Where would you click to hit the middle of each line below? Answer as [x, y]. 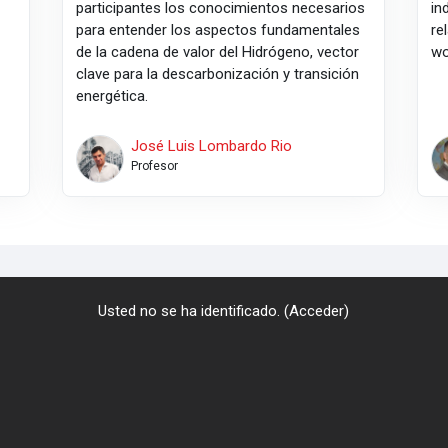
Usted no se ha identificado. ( [194, 311]
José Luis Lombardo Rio [211, 146]
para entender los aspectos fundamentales [218, 29]
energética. [112, 95]
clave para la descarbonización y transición [218, 73]
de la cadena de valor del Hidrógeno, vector [218, 51]
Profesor [154, 166]
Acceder [317, 311]
